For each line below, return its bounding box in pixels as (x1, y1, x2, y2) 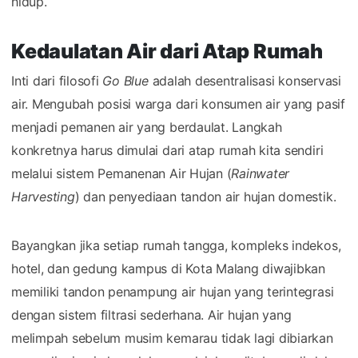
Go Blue (102, 72, 149, 89)
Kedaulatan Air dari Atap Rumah (11, 38, 323, 63)
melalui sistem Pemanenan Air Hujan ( (11, 165, 232, 181)
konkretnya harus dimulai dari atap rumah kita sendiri (11, 141, 324, 158)
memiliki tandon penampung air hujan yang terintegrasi (11, 283, 334, 300)
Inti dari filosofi (11, 72, 103, 89)
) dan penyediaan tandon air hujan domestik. (74, 188, 336, 205)
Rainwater (231, 165, 290, 181)
